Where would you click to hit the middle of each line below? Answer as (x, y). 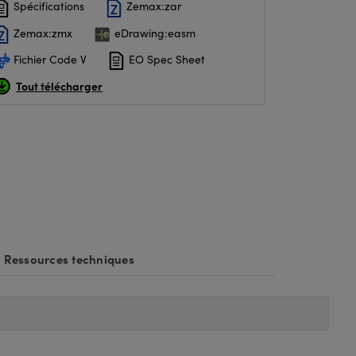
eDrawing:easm (153, 33)
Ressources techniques (69, 259)
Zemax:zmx (41, 33)
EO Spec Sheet (165, 59)
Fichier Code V (48, 59)
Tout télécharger (59, 86)
